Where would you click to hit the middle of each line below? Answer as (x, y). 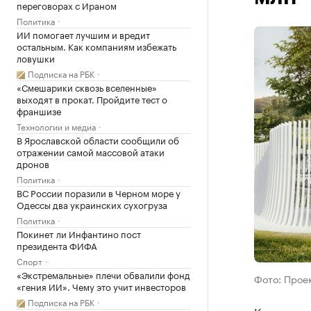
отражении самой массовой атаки (91, 151)
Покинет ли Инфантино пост (79, 233)
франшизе (39, 110)
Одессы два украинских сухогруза (92, 204)
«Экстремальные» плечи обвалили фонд (103, 274)
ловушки (36, 58)
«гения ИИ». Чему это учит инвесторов (101, 286)
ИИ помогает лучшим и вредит (83, 34)
